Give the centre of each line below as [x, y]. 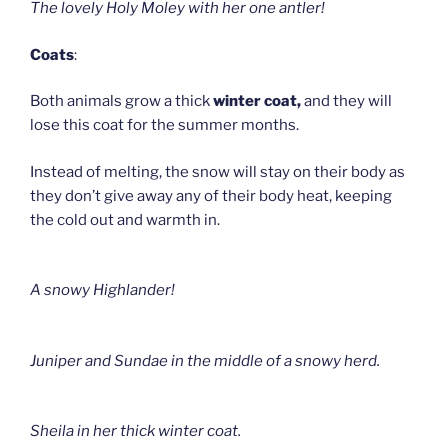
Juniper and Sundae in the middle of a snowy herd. [205, 360]
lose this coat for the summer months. [164, 125]
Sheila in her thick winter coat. [135, 431]
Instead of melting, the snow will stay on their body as [217, 171]
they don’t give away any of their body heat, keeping [211, 195]
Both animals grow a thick [121, 101]
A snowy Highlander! [102, 290]
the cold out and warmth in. [125, 219]
